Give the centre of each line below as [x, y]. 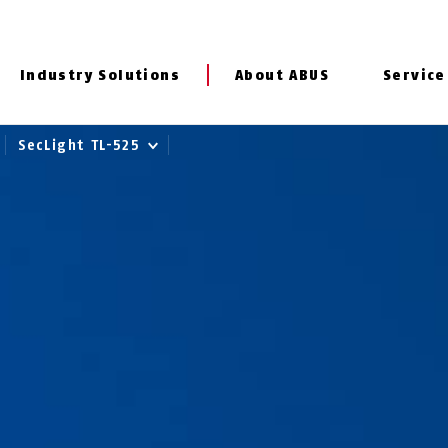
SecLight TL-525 [82, 145]
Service [414, 75]
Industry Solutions [99, 75]
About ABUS [282, 75]
